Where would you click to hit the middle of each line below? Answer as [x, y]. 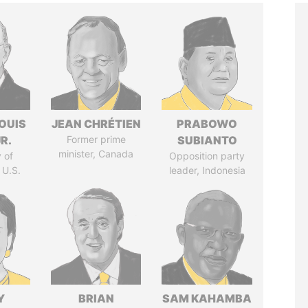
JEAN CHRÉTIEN [96, 124]
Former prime [96, 139]
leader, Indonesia [207, 170]
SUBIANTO [207, 140]
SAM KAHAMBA [207, 298]
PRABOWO [207, 124]
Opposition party [207, 156]
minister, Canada [96, 154]
